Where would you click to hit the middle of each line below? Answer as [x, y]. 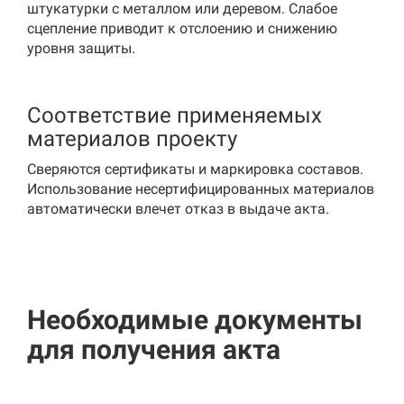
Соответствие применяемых [174, 115]
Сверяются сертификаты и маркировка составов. [195, 169]
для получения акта [154, 349]
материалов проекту [132, 139]
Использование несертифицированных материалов [201, 189]
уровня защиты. [81, 48]
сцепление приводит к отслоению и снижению [182, 28]
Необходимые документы [195, 320]
